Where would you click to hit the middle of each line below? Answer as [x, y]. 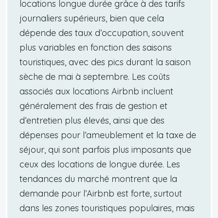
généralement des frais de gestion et [93, 106]
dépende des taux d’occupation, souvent [102, 33]
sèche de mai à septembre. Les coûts [95, 76]
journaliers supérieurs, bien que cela [92, 18]
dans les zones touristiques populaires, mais [107, 208]
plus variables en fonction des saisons [96, 47]
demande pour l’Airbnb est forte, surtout [101, 193]
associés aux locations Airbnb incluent [96, 91]
